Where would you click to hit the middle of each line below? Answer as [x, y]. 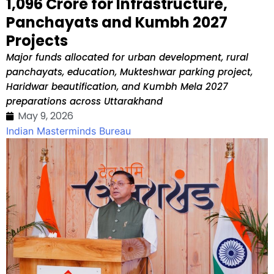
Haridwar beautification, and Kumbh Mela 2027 [117, 86]
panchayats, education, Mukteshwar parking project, [129, 72]
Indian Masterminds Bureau [68, 131]
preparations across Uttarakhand [84, 101]
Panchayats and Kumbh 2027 [117, 22]
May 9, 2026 [46, 116]
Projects [37, 40]
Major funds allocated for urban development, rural [127, 57]
